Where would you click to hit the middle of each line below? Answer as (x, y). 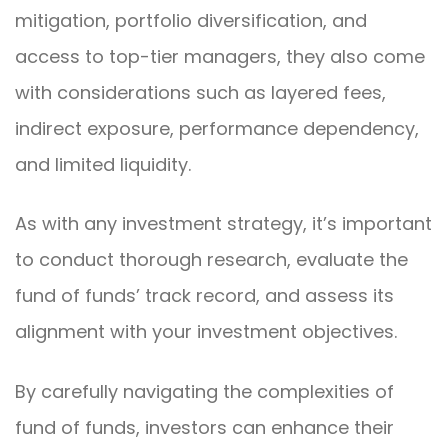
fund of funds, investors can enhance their (204, 427)
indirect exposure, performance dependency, (217, 128)
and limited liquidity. (103, 164)
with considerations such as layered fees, (200, 92)
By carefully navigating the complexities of (204, 391)
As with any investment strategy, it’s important (223, 224)
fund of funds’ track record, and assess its (204, 296)
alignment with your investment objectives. (206, 332)
